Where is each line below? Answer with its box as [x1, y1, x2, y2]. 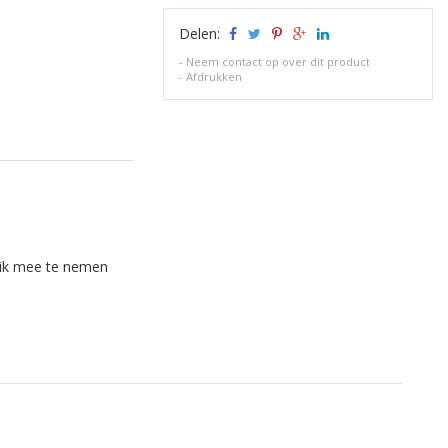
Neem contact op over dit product [186, 54, 371, 69]
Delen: [179, 24, 225, 43]
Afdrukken [186, 69, 243, 84]
